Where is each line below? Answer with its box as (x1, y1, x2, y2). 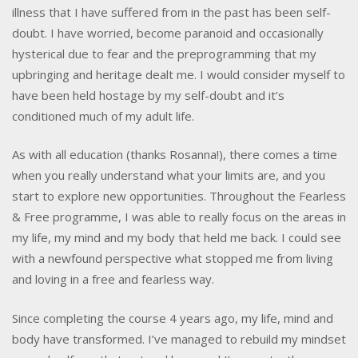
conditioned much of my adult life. (12, 107, 194, 124)
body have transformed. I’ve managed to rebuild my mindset (12, 330, 346, 347)
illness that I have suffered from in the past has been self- (12, 3, 331, 20)
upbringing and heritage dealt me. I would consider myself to (12, 66, 345, 82)
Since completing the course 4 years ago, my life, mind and (12, 309, 333, 326)
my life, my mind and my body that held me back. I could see (12, 229, 341, 246)
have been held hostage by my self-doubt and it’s (12, 86, 284, 103)
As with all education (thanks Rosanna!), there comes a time (12, 146, 337, 163)
